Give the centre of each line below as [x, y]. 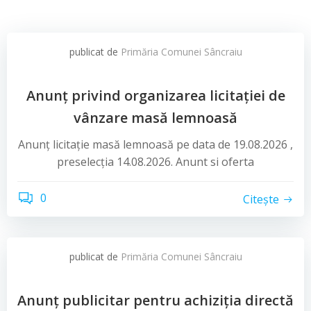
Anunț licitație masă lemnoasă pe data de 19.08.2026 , [155, 144]
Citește [261, 199]
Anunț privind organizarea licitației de [155, 95]
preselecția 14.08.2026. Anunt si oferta [155, 162]
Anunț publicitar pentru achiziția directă [155, 300]
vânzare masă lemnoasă [155, 118]
